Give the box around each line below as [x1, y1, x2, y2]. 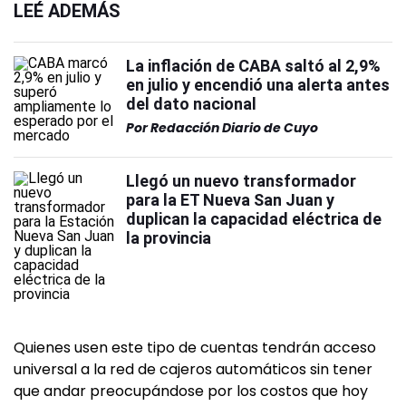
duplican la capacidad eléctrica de [126, 209, 382, 228]
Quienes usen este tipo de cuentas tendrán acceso [14, 337, 376, 358]
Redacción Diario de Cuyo [150, 119, 318, 137]
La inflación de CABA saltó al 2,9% [126, 56, 381, 75]
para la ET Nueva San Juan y [126, 190, 334, 209]
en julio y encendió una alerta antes [126, 75, 390, 94]
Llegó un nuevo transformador [126, 171, 356, 190]
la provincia [126, 228, 211, 247]
